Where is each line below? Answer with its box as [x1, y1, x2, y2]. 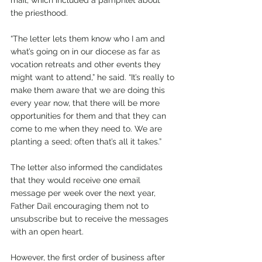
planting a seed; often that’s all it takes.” [11, 136, 161, 146]
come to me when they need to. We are [11, 123, 164, 133]
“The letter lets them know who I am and [11, 33, 167, 43]
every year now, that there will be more [11, 98, 162, 108]
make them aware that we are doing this [11, 85, 167, 95]
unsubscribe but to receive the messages [11, 213, 171, 223]
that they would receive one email [11, 175, 143, 185]
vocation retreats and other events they [11, 59, 163, 69]
